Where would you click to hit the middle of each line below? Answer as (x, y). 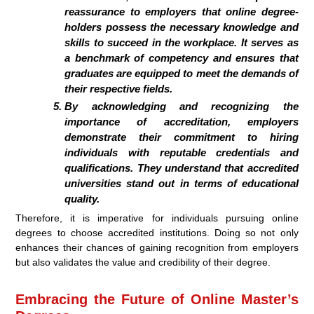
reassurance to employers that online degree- (182, 12)
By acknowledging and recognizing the (182, 107)
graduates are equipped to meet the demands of (182, 74)
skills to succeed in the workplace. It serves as (182, 43)
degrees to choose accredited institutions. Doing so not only (157, 233)
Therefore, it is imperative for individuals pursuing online (157, 218)
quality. (82, 199)
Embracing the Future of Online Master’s (157, 300)
